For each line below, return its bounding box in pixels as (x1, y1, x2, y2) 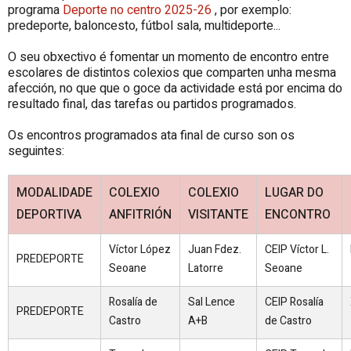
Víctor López (109, 241, 171, 258)
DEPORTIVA (16, 204, 81, 224)
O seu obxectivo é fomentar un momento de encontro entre (8, 47, 329, 67)
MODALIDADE (16, 183, 92, 202)
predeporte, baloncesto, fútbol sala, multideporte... (8, 16, 280, 35)
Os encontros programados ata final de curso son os (8, 125, 295, 145)
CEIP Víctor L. (265, 241, 329, 258)
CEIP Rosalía (265, 293, 324, 310)
